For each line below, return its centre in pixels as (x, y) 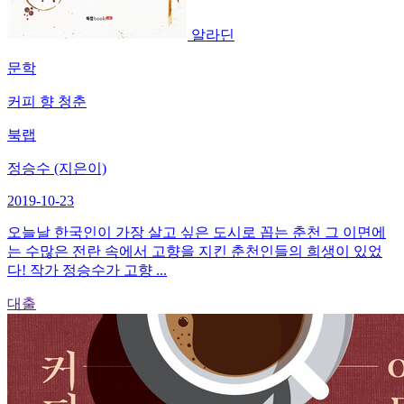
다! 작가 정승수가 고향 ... (87, 270)
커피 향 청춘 (47, 101)
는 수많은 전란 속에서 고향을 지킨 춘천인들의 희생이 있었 (195, 251)
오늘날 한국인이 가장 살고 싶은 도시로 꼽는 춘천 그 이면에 (197, 232)
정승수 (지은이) (57, 168)
